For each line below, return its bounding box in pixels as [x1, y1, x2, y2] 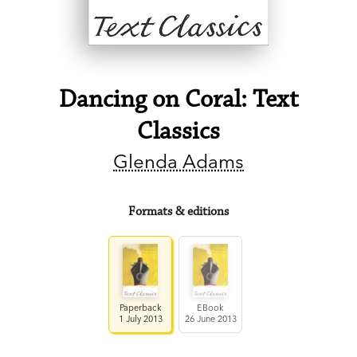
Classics [137, 116, 220, 147]
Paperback [119, 301, 162, 313]
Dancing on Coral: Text [59, 84, 298, 115]
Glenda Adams [113, 149, 244, 173]
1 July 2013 [118, 312, 163, 324]
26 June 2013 [184, 312, 237, 324]
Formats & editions [128, 203, 229, 219]
